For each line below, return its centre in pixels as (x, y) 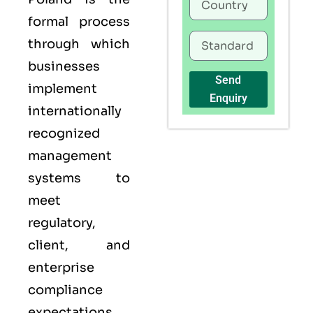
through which (79, 44)
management (70, 156)
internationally (75, 111)
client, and (79, 246)
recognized (64, 134)
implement (63, 89)
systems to (79, 179)
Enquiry (228, 98)
